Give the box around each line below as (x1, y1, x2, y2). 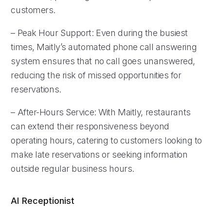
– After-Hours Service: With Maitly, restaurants (11, 107, 191, 117)
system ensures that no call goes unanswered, (11, 55, 196, 66)
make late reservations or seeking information (11, 149, 188, 160)
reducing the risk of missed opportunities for (11, 70, 182, 80)
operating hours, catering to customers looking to (11, 135, 202, 145)
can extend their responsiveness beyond (11, 121, 169, 131)
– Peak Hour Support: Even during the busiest (11, 27, 188, 38)
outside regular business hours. (11, 163, 134, 174)
